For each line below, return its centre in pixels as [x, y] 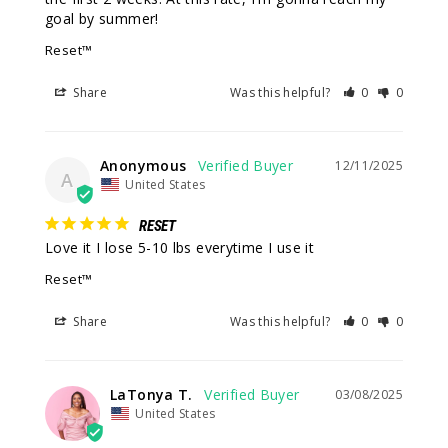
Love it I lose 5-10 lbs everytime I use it [180, 248]
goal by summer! [102, 19]
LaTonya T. [151, 395]
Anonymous [143, 166]
